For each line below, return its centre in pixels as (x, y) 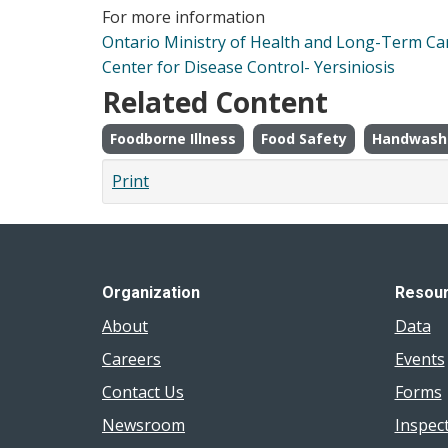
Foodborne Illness (173, 138)
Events (419, 358)
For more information (183, 16)
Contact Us (143, 391)
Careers (131, 358)
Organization (151, 292)
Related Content (215, 101)
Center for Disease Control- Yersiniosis (248, 66)
